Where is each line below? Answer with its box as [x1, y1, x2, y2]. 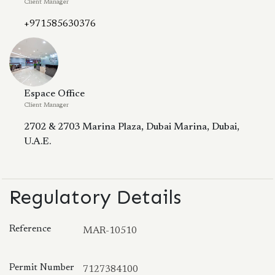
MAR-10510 [83, 225, 137, 236]
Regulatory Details [9, 185, 181, 209]
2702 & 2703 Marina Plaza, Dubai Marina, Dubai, [24, 122, 239, 132]
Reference [9, 223, 51, 234]
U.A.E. [24, 136, 51, 147]
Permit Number [9, 262, 74, 273]
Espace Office [24, 88, 85, 99]
